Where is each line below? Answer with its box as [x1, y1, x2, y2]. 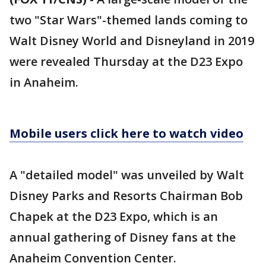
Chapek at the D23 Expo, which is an [9, 208, 218, 224]
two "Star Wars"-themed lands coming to [9, 12, 248, 28]
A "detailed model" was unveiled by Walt [9, 167, 244, 183]
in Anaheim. [9, 74, 78, 90]
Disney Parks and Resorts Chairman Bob [9, 188, 243, 204]
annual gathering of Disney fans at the [9, 229, 236, 245]
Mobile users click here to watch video [9, 125, 243, 141]
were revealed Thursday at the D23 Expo [9, 53, 243, 69]
